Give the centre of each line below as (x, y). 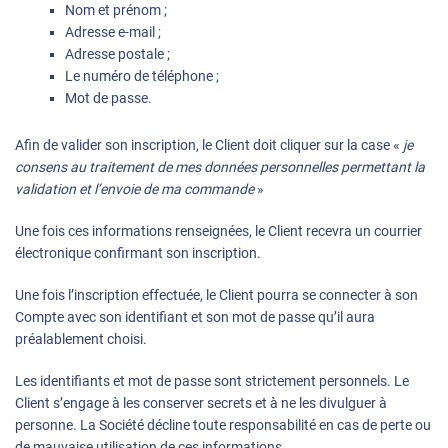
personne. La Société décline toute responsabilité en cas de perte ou (223, 425)
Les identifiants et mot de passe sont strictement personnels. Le (212, 381)
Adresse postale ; (117, 54)
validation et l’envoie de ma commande (136, 189)
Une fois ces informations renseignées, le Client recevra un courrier (218, 231)
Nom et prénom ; (116, 10)
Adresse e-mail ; (113, 32)
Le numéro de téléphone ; (142, 76)
